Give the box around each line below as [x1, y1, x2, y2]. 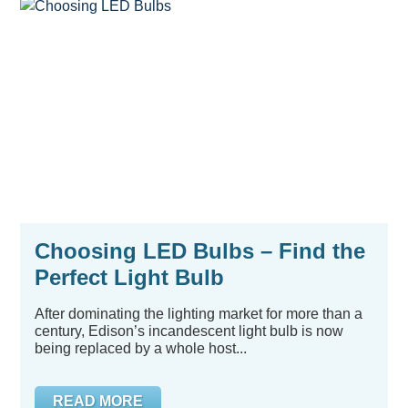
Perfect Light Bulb [35, 265, 224, 290]
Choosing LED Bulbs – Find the [35, 239, 365, 263]
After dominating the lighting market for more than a [35, 306, 362, 321]
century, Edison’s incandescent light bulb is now [35, 323, 343, 339]
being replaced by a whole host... [35, 341, 247, 356]
